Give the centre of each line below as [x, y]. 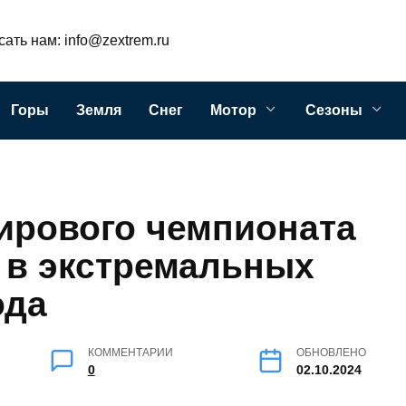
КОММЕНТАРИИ [130, 352]
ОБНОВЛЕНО [331, 352]
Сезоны [334, 110]
